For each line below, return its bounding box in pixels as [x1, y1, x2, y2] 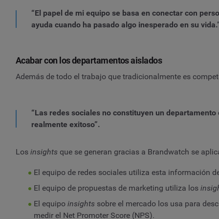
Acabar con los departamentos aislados [16, 55, 162, 66]
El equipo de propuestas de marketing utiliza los [33, 183, 200, 193]
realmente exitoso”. [31, 119, 100, 129]
